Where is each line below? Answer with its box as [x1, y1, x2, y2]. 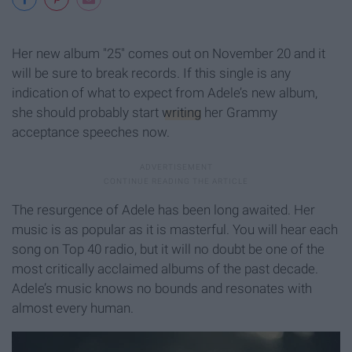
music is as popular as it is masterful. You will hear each [12, 221, 338, 237]
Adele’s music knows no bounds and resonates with [12, 280, 312, 296]
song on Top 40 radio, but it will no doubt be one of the [12, 240, 324, 257]
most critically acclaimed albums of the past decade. [12, 260, 318, 277]
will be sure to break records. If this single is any [12, 64, 291, 81]
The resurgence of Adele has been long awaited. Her [12, 201, 315, 218]
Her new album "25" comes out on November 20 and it [12, 45, 325, 61]
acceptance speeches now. [12, 123, 170, 140]
